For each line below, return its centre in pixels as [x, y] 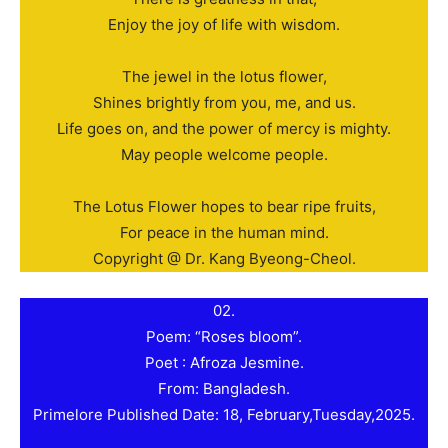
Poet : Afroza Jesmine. [224, 363]
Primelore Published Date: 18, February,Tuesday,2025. [224, 415]
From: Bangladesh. [224, 389]
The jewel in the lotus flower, [224, 77]
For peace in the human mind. [224, 233]
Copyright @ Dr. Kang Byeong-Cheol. [224, 259]
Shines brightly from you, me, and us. [224, 103]
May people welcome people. [224, 155]
